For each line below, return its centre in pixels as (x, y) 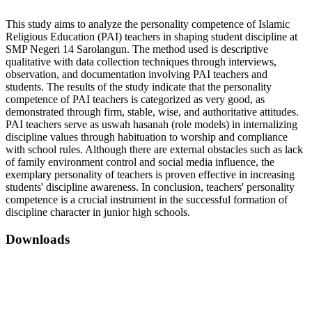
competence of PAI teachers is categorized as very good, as (135, 100)
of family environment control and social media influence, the (140, 162)
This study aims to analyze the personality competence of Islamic (148, 24)
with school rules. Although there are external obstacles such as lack (154, 150)
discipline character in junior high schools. (98, 212)
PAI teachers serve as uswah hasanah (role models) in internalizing (151, 125)
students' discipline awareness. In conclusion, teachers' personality (150, 187)
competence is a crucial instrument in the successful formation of (147, 200)
